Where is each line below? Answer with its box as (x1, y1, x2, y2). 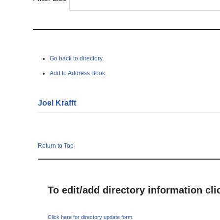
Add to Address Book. (50, 70, 107, 77)
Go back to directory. (50, 55, 104, 62)
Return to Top (38, 142, 74, 149)
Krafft (55, 99, 77, 107)
